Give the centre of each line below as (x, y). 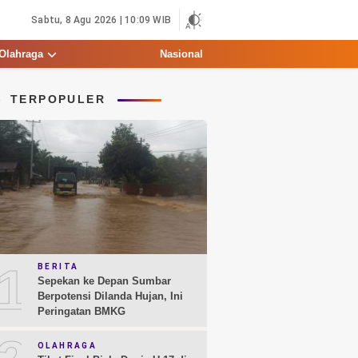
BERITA (58, 267)
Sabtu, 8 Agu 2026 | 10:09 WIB (101, 20)
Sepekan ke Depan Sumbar (104, 281)
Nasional (181, 54)
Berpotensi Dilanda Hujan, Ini (110, 296)
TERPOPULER (58, 99)
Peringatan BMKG (82, 312)
